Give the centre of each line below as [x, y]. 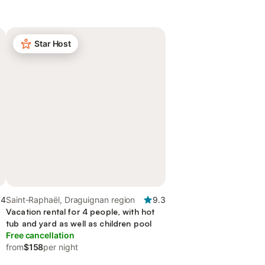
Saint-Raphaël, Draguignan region [71, 200]
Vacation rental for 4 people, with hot [80, 211]
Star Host [53, 43]
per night [61, 247]
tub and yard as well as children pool [79, 223]
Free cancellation [40, 235]
